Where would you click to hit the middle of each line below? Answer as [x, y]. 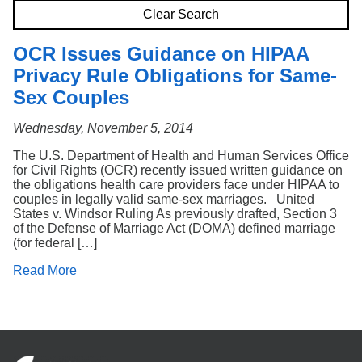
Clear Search [181, 14]
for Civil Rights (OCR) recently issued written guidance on [178, 170]
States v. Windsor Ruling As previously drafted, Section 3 [175, 214]
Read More [45, 270]
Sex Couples [71, 97]
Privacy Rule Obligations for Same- [175, 76]
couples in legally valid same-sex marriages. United [164, 199]
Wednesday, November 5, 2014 [103, 128]
